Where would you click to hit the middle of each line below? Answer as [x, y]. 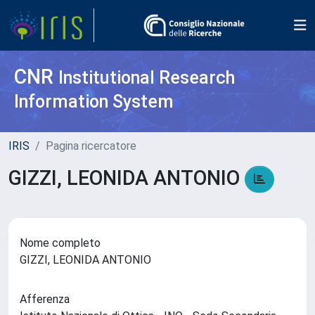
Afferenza [45, 300]
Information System [94, 102]
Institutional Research [147, 78]
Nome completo [60, 243]
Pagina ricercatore [91, 146]
